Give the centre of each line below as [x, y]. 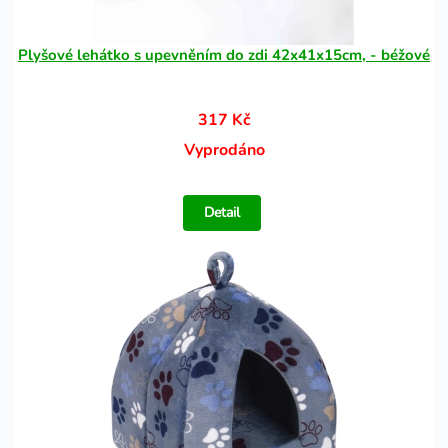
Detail [222, 212]
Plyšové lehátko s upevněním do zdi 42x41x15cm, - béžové [224, 55]
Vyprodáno [224, 150]
